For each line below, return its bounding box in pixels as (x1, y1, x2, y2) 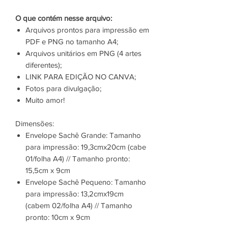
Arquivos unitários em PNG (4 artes (25, 49, 141, 58)
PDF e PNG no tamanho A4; (25, 37, 118, 46)
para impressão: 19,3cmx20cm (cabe (25, 142, 146, 152)
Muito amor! (25, 96, 65, 105)
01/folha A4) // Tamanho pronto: (25, 154, 130, 163)
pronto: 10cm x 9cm (25, 213, 90, 222)
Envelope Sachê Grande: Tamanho (25, 131, 141, 140)
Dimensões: (15, 119, 54, 128)
